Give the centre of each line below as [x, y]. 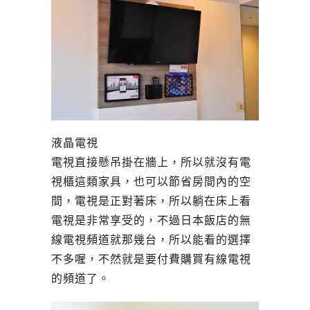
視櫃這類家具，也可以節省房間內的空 [151, 181]
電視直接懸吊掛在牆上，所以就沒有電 [151, 162]
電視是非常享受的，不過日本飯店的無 [151, 220]
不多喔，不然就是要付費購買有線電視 [151, 259]
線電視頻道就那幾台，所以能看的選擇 [151, 239]
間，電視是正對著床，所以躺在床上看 [151, 201]
